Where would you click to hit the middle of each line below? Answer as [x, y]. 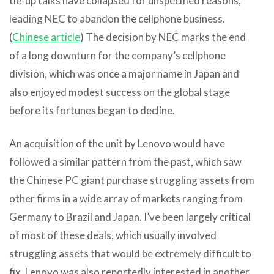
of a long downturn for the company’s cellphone [117, 55]
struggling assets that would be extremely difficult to [130, 253]
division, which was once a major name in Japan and [124, 73]
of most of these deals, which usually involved [113, 235]
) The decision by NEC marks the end [163, 37]
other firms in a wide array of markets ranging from [126, 198]
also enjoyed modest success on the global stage [120, 92]
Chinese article [46, 37]
